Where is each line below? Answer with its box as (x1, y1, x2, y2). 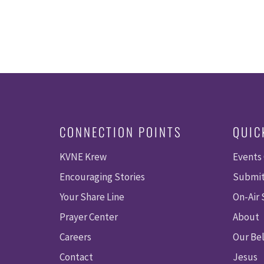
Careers (59, 230, 91, 243)
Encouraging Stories (59, 170, 145, 183)
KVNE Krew (59, 150, 107, 163)
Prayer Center (59, 210, 118, 223)
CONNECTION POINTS (59, 122, 182, 141)
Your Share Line (59, 190, 124, 203)
